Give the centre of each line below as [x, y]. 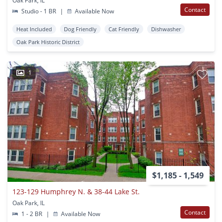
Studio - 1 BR [39, 11]
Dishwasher [166, 29]
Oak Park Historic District [48, 42]
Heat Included [34, 29]
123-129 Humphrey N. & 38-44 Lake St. [76, 191]
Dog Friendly [80, 29]
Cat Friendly [124, 29]
